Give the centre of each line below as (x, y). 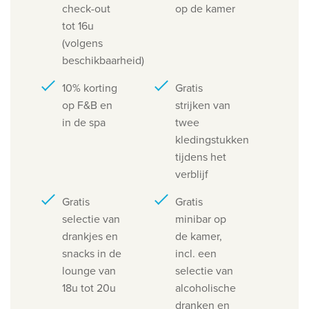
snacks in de (92, 253)
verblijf (192, 174)
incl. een (196, 253)
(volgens (82, 43)
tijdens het (201, 157)
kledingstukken (212, 140)
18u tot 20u (89, 288)
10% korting (90, 88)
